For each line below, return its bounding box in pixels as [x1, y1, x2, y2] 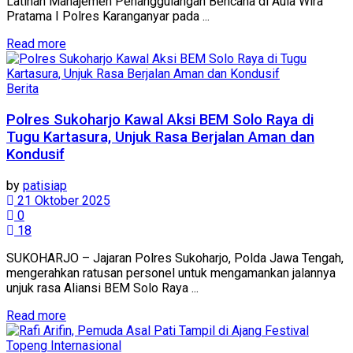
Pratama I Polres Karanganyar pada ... [6, 9, 210, 24]
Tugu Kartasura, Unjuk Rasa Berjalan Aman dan [6, 128, 314, 147]
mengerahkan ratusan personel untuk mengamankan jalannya [6, 265, 336, 281]
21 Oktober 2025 [14, 192, 110, 208]
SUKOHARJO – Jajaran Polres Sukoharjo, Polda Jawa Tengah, [6, 250, 344, 266]
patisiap [23, 177, 67, 193]
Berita [6, 81, 39, 97]
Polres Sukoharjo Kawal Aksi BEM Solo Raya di [6, 111, 314, 129]
